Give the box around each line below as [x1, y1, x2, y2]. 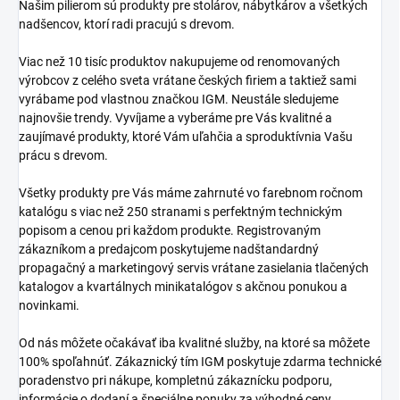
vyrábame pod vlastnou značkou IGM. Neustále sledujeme [19, 92, 338, 107]
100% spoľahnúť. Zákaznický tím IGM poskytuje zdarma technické [19, 354, 381, 370]
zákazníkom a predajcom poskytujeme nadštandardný [19, 242, 319, 257]
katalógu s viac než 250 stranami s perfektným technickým [19, 204, 342, 220]
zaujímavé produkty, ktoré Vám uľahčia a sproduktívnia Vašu [19, 129, 353, 145]
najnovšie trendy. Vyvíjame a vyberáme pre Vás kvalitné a [19, 111, 332, 126]
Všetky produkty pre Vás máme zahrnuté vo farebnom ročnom [19, 186, 362, 201]
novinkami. [19, 298, 79, 313]
